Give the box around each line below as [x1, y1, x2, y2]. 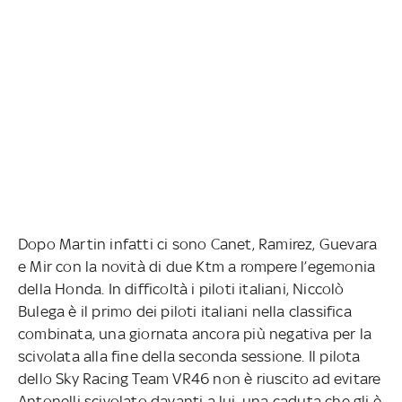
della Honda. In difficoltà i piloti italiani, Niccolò [18, 279, 345, 298]
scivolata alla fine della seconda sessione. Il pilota [18, 346, 361, 365]
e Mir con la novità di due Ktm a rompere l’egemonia [18, 257, 376, 275]
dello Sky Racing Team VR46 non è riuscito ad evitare [18, 369, 381, 388]
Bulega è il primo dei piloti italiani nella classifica [18, 301, 352, 320]
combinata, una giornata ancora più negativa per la [18, 324, 371, 343]
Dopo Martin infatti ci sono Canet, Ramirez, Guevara [18, 234, 378, 253]
